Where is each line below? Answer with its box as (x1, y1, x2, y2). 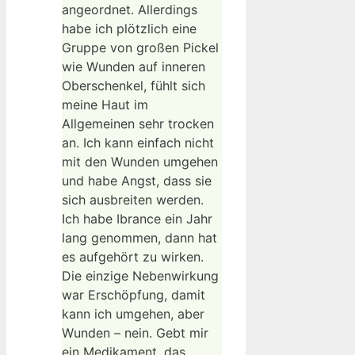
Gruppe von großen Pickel (62, 40, 219, 56)
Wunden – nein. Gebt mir (62, 325, 208, 342)
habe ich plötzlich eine (62, 21, 197, 37)
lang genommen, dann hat (62, 230, 217, 246)
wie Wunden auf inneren (62, 59, 205, 75)
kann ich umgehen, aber (62, 306, 204, 323)
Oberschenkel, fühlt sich (62, 78, 205, 94)
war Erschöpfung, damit (62, 287, 205, 303)
